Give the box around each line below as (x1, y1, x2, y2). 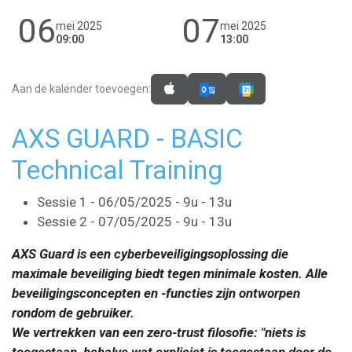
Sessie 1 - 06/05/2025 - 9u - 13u (37, 193, 232, 210)
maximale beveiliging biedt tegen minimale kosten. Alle (12, 265, 328, 281)
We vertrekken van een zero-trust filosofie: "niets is (12, 324, 306, 340)
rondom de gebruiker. (12, 304, 137, 321)
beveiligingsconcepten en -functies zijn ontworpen (12, 284, 300, 301)
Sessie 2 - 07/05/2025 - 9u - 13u (37, 213, 232, 229)
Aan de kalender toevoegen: (12, 82, 151, 95)
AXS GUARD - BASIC (12, 123, 243, 154)
